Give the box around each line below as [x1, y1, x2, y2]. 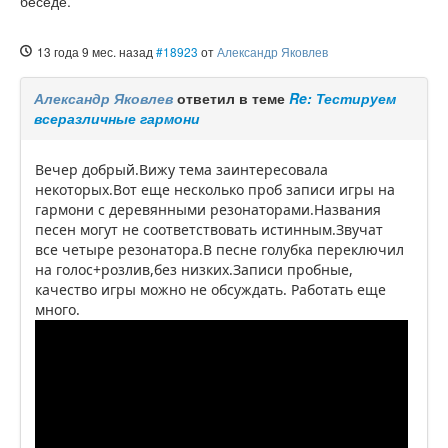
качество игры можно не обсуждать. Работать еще [35, 280, 386, 300]
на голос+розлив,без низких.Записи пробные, [35, 260, 353, 280]
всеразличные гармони [34, 108, 200, 129]
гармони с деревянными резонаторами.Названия [35, 200, 381, 220]
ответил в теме [173, 88, 289, 109]
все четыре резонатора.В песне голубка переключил [35, 240, 404, 260]
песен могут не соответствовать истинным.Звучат [35, 220, 383, 240]
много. [35, 300, 80, 320]
